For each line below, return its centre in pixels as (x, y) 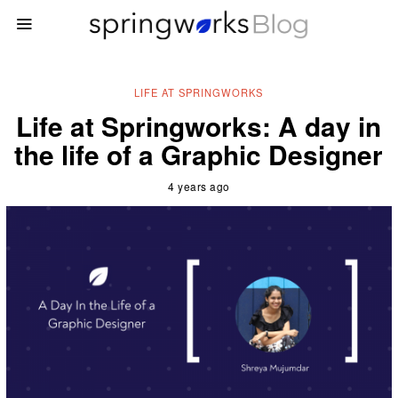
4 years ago (199, 186)
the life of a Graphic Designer (199, 154)
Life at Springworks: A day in (199, 125)
